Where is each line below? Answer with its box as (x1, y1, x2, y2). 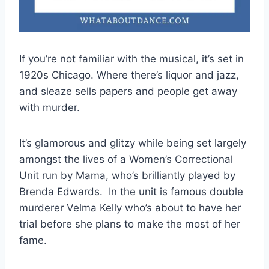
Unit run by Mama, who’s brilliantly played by (19, 169, 235, 181)
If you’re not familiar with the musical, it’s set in (19, 52, 244, 65)
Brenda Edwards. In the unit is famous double (19, 185, 243, 198)
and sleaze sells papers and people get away (19, 85, 237, 97)
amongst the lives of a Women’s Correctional (19, 153, 233, 165)
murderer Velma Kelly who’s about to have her (19, 201, 241, 214)
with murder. (19, 101, 80, 113)
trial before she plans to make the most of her (19, 217, 240, 230)
